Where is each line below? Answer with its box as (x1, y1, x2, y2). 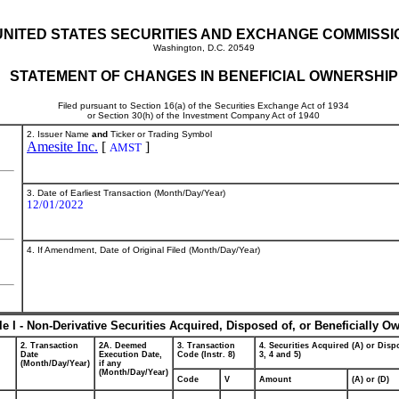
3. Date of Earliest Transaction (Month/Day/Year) (27, 188, 225, 198)
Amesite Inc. (27, 139, 98, 154)
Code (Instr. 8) (177, 350, 235, 359)
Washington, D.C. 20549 (152, 43, 255, 53)
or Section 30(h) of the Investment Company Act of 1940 (87, 110, 320, 120)
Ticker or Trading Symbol (108, 129, 212, 139)
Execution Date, (99, 350, 162, 359)
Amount (259, 375, 291, 384)
